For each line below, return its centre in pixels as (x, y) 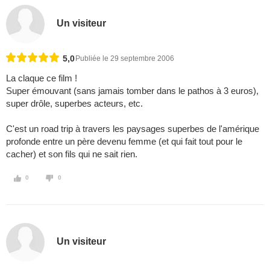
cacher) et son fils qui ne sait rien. (72, 154)
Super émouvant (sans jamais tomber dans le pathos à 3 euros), (132, 91)
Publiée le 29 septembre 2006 (125, 59)
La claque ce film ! (42, 78)
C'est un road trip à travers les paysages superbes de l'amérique (133, 129)
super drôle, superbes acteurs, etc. (74, 104)
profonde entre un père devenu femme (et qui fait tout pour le (124, 142)
